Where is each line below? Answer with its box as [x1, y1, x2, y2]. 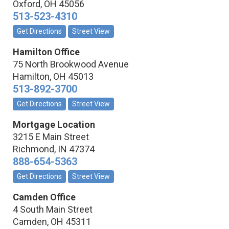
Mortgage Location [13, 119, 95, 130]
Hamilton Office [13, 47, 80, 58]
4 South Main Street [13, 204, 93, 215]
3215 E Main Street [13, 131, 89, 143]
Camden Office [13, 192, 76, 203]
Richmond [13, 144, 54, 155]
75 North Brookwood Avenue [13, 59, 129, 70]
